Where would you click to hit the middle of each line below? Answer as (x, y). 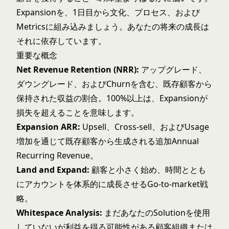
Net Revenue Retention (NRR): (78, 70)
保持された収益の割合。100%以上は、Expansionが (112, 98)
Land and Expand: (53, 170)
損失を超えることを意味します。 (78, 112)
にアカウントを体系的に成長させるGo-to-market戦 (112, 184)
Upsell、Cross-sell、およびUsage (145, 127)
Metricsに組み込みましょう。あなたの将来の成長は (113, 27)
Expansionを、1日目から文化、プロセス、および (108, 12)
